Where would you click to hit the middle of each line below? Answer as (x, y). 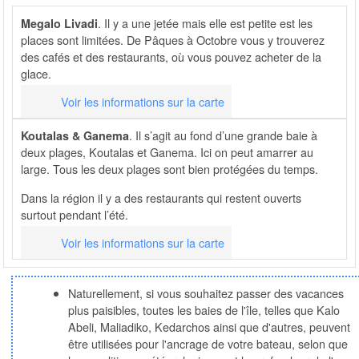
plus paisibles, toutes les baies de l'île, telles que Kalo (204, 310)
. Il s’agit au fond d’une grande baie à (223, 135)
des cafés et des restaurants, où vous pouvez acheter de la (171, 56)
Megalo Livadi (59, 23)
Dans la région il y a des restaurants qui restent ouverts (161, 197)
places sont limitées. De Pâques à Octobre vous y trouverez (172, 39)
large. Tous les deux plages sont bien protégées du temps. (169, 169)
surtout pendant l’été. (74, 214)
